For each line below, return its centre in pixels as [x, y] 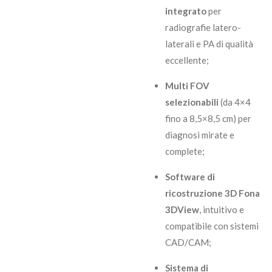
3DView [182, 210]
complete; [185, 151]
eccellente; [187, 60]
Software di [190, 177]
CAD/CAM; [188, 243]
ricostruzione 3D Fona [212, 193]
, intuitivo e [221, 210]
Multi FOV [187, 86]
